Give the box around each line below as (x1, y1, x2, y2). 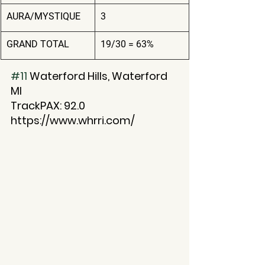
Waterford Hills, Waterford (27, 69, 170, 84)
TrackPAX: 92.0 (11, 98, 85, 114)
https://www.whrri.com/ (11, 113, 135, 128)
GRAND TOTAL (7, 38, 69, 50)
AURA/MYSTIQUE (7, 11, 80, 22)
